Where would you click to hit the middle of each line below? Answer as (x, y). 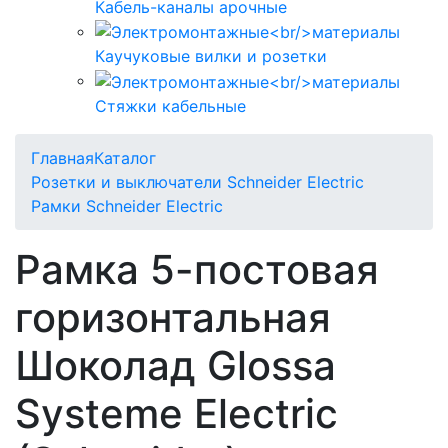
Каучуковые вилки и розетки (211, 56)
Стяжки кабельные (170, 106)
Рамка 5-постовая (197, 270)
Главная (62, 158)
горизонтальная (173, 318)
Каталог (125, 158)
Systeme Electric (176, 414)
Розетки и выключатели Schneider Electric (197, 182)
